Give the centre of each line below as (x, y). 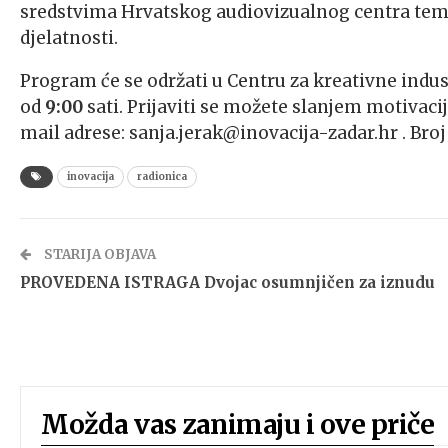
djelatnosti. (69, 37)
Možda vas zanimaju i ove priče (237, 424)
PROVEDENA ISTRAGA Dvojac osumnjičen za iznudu (227, 282)
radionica (162, 176)
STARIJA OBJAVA (98, 254)
